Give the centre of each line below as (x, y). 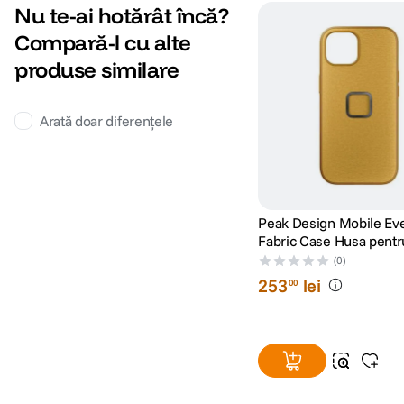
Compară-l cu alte (103, 43)
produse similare (97, 70)
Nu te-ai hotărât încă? (122, 16)
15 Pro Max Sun (307, 258)
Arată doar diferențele (106, 121)
